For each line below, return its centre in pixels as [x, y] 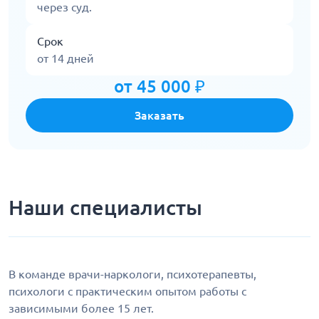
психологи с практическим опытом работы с [127, 291]
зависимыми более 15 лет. [81, 308]
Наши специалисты [105, 207]
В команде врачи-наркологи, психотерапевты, [132, 274]
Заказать [159, 115]
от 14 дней [66, 58]
